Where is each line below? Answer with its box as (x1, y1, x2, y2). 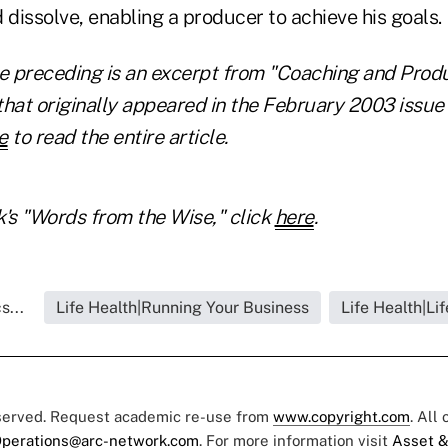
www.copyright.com (273, 408, 410, 426)
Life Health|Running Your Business (55, 298, 309, 318)
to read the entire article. (12, 125, 228, 150)
